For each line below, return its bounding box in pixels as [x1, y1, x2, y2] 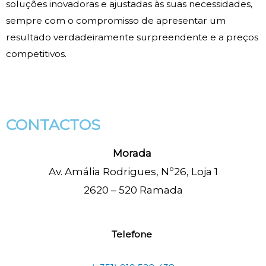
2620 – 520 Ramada [83, 184, 183, 197]
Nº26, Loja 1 [160, 166, 218, 178]
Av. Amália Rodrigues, [48, 166, 161, 178]
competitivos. [6, 48, 66, 60]
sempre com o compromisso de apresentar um [6, 15, 226, 27]
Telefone [112, 228, 154, 240]
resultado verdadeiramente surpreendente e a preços [6, 31, 258, 43]
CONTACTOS [6, 116, 100, 134]
